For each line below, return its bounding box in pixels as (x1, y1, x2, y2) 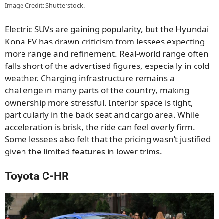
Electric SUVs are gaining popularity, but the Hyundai (5, 23, 209, 35)
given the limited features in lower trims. (5, 145, 162, 157)
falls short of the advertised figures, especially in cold (5, 60, 209, 71)
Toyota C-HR (5, 170, 69, 183)
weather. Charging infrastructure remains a (5, 72, 175, 84)
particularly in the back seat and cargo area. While (5, 109, 199, 120)
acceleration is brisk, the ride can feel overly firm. (5, 121, 195, 132)
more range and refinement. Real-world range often (5, 47, 209, 59)
